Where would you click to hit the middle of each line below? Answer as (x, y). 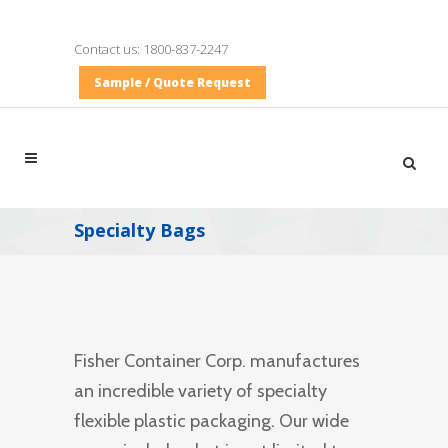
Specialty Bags (139, 230)
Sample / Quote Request (172, 82)
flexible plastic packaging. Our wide (211, 420)
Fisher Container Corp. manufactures (217, 360)
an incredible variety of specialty (200, 390)
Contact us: (108, 49)
